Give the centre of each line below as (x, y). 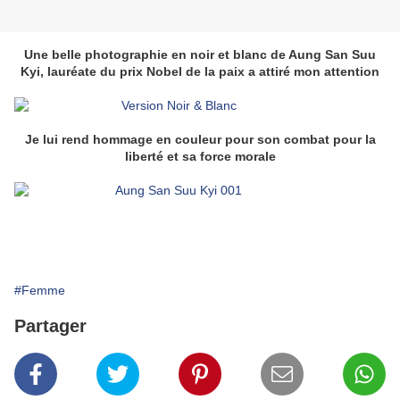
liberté (144, 157)
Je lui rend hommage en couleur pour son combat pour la (200, 140)
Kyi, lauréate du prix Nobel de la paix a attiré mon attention (200, 72)
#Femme (40, 291)
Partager (50, 326)
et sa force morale (221, 157)
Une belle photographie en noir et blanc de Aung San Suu (200, 55)
